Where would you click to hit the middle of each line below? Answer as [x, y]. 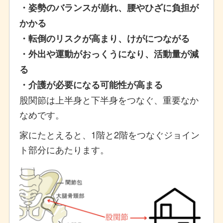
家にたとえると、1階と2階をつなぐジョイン [109, 134]
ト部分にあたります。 [64, 149]
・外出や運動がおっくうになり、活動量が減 [109, 54]
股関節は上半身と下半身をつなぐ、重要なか [109, 99]
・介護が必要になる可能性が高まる [91, 84]
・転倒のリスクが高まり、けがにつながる [104, 38]
